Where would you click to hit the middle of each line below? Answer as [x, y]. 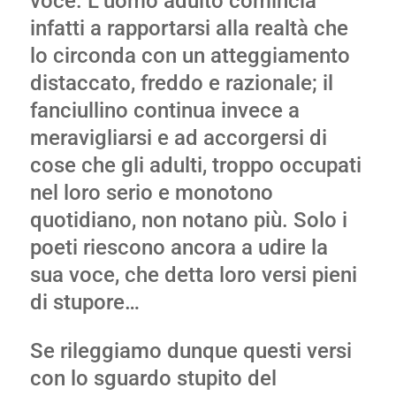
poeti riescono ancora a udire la [179, 247]
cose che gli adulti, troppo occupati [195, 165]
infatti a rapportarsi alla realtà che [189, 28]
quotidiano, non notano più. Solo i [188, 220]
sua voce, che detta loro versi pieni [193, 275]
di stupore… [84, 302]
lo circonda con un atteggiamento [190, 56]
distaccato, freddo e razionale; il [181, 83]
